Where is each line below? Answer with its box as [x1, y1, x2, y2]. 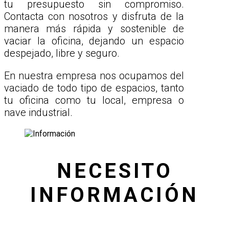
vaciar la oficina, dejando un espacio [4, 35, 184, 48]
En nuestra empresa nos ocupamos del [4, 70, 184, 82]
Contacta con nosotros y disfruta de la [4, 10, 184, 23]
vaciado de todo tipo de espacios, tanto [4, 82, 184, 95]
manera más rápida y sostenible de [4, 22, 184, 35]
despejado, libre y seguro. [4, 47, 120, 60]
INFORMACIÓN [30, 183, 199, 208]
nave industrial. [4, 106, 73, 119]
